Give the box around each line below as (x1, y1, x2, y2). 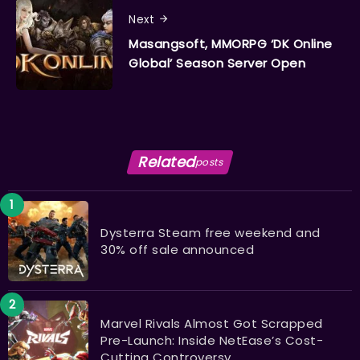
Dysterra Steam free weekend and (100, 223, 321, 241)
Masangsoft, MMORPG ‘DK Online (129, 35, 333, 52)
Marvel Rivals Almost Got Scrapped (100, 315, 323, 333)
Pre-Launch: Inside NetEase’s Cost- (100, 332, 323, 350)
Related (137, 152, 195, 173)
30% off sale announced (100, 240, 254, 258)
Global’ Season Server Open (129, 54, 305, 72)
